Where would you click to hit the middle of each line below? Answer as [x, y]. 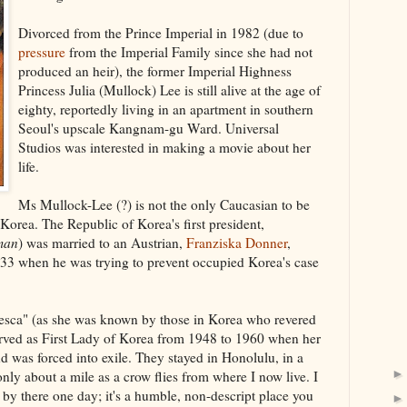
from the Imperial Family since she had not [189, 51]
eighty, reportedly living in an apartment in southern [166, 109]
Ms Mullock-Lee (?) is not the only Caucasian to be [164, 204]
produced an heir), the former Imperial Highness [155, 70]
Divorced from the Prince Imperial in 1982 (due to [161, 32]
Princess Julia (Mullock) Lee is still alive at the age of [169, 89]
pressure [42, 51]
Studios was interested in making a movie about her [164, 147]
